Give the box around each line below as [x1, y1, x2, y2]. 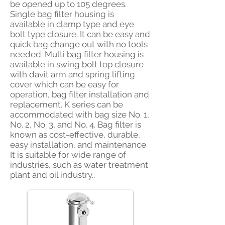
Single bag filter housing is [10, 9, 114, 19]
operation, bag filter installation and [10, 89, 149, 99]
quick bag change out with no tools [10, 39, 148, 49]
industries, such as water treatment [10, 160, 148, 170]
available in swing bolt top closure [10, 59, 144, 69]
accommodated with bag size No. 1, [10, 109, 149, 120]
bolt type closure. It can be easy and [10, 29, 150, 39]
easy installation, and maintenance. [10, 140, 148, 150]
